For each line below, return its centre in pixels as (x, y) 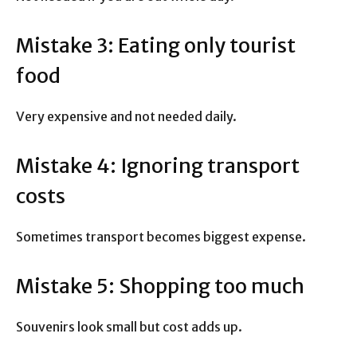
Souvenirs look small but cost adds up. (129, 327)
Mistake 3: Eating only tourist (156, 46)
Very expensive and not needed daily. (126, 117)
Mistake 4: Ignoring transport (158, 166)
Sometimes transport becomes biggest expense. (161, 237)
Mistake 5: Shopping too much (160, 286)
